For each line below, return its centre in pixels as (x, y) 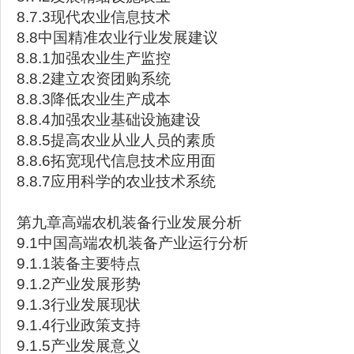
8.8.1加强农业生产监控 (94, 58)
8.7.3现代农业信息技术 (94, 17)
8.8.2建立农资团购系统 (94, 79)
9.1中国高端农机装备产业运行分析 (132, 243)
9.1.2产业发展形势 (79, 284)
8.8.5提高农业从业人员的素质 (116, 140)
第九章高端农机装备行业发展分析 (129, 222)
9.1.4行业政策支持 (79, 325)
